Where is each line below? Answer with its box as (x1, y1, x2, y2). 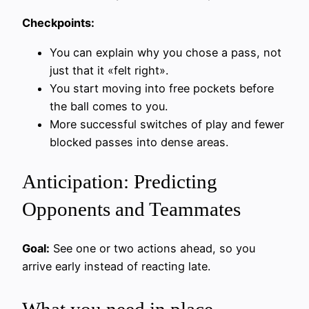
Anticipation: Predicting (22, 170, 217, 192)
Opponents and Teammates (22, 197, 241, 220)
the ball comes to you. (50, 99, 168, 113)
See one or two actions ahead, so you (50, 241, 255, 256)
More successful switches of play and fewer (50, 117, 284, 131)
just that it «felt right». (50, 63, 168, 77)
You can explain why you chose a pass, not (50, 45, 281, 59)
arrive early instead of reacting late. (22, 259, 210, 274)
